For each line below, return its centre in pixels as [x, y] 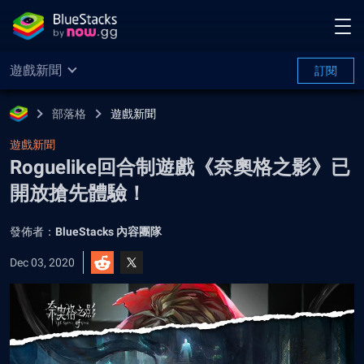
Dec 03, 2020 [42, 262]
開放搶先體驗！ [78, 193]
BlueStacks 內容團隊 [108, 232]
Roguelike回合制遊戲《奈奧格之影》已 [180, 167]
